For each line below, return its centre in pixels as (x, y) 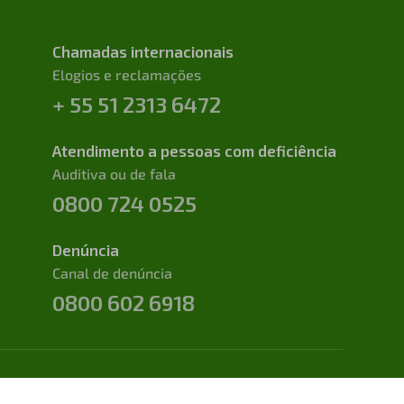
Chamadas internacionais (143, 51)
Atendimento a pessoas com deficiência (195, 151)
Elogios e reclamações (127, 74)
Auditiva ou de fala (115, 174)
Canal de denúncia (113, 273)
